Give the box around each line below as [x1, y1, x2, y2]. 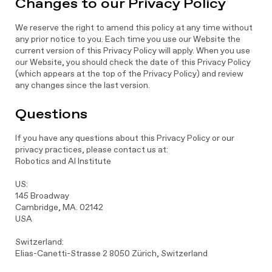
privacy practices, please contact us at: [15, 144, 168, 155]
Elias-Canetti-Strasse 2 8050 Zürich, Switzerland [15, 248, 208, 259]
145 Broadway [15, 190, 69, 201]
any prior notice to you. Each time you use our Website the [15, 33, 240, 44]
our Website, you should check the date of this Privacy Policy [15, 56, 251, 67]
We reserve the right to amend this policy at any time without [15, 22, 253, 33]
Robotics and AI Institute [15, 155, 111, 166]
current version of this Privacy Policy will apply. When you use [15, 45, 250, 56]
